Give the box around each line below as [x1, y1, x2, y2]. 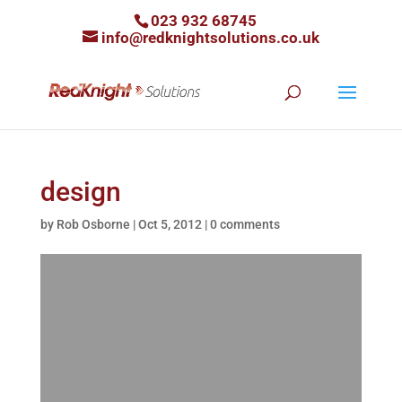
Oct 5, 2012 [137, 217, 202, 232]
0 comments [209, 217, 280, 232]
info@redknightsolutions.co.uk [100, 28, 319, 47]
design [39, 176, 121, 207]
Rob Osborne [56, 217, 130, 232]
